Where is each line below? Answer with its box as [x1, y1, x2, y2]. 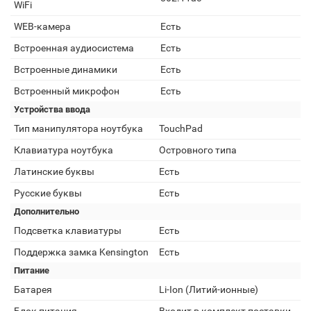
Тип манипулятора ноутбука [14, 123, 143, 134]
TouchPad [159, 123, 203, 134]
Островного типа [159, 144, 237, 155]
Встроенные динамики [14, 64, 117, 75]
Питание [14, 265, 49, 276]
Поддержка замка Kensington [14, 246, 149, 258]
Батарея [14, 284, 52, 295]
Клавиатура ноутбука [14, 144, 113, 155]
